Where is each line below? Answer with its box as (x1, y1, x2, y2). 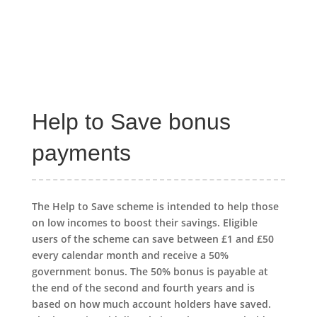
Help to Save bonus (31, 109, 231, 134)
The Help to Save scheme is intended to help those (31, 199, 279, 213)
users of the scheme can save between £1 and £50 (31, 231, 274, 246)
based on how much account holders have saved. (31, 296, 271, 311)
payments (31, 140, 131, 166)
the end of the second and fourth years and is (31, 280, 255, 294)
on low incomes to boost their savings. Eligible (31, 215, 258, 229)
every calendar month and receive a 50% (31, 248, 229, 262)
